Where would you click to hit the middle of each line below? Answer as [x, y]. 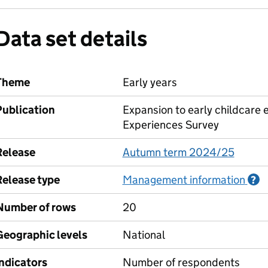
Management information [184, 180]
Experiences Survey [170, 125]
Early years [150, 82]
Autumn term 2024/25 [178, 152]
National [144, 235]
